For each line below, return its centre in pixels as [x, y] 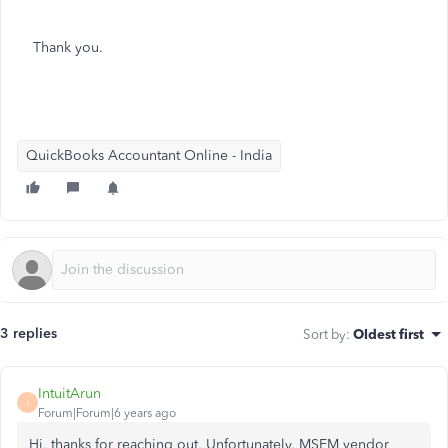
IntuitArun [69, 393]
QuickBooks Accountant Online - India [149, 155]
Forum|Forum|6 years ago [107, 413]
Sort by [324, 334]
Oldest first [388, 334]
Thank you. [68, 47]
